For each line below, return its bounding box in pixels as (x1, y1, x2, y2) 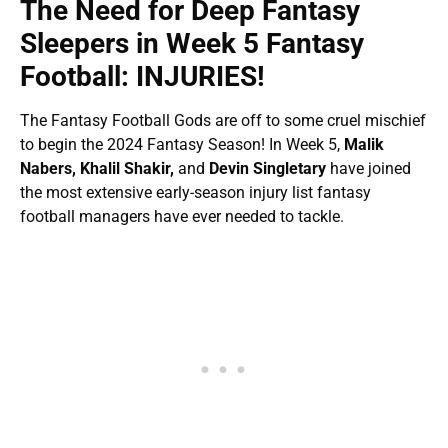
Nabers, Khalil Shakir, (20, 159, 178, 179)
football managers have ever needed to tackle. (20, 207, 348, 227)
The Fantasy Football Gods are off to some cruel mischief (20, 111, 426, 131)
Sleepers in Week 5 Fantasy (20, 27, 364, 61)
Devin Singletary (209, 159, 330, 179)
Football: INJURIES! (20, 60, 265, 94)
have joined (330, 159, 411, 179)
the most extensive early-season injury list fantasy (20, 183, 371, 203)
